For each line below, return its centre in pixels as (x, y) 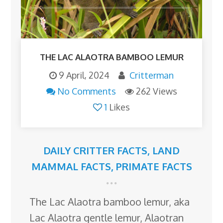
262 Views (156, 91)
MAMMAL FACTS (71, 166)
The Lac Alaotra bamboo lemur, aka (110, 201)
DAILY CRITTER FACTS (95, 150)
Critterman (152, 75)
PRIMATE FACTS (154, 166)
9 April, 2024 (84, 75)
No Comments (86, 91)
